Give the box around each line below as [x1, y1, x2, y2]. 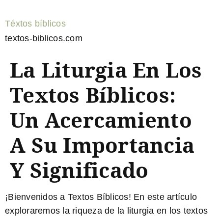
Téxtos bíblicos [5, 19, 66, 28]
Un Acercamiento [10, 106, 192, 134]
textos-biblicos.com [5, 33, 82, 43]
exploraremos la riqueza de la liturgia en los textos [5, 206, 208, 216]
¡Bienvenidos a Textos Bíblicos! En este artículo [5, 192, 197, 202]
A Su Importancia [10, 131, 194, 159]
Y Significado [10, 156, 149, 184]
